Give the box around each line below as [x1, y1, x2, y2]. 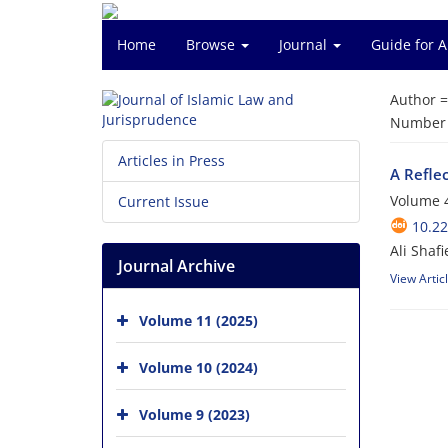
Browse [186, 35, 239, 54]
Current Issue [118, 192, 209, 211]
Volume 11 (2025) [139, 310, 258, 330]
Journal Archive [118, 255, 235, 277]
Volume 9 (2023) [139, 404, 250, 424]
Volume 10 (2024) [139, 357, 258, 377]
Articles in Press [118, 151, 225, 170]
